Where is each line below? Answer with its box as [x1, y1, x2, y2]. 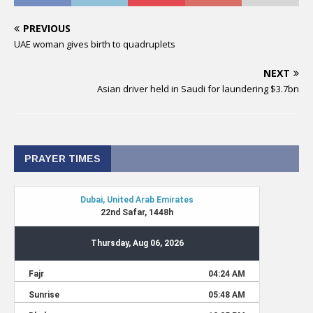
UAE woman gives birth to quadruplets [14, 38, 175, 50]
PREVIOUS [23, 22, 71, 35]
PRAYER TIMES [24, 153, 101, 164]
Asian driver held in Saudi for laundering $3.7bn [97, 82, 299, 95]
